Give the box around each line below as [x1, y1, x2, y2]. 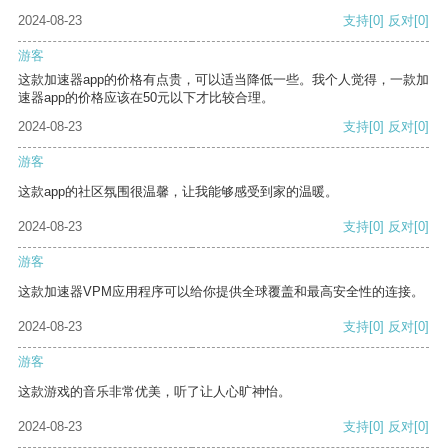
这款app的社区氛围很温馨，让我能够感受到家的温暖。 [18, 184, 338, 200]
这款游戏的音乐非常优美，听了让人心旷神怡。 [18, 384, 291, 400]
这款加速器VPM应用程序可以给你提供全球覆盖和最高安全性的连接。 [18, 284, 424, 300]
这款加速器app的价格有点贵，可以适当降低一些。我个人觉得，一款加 [18, 72, 429, 88]
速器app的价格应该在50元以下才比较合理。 [18, 90, 274, 106]
